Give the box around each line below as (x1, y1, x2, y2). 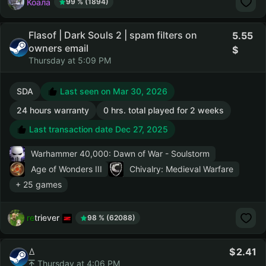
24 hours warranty (17, 105, 89, 115)
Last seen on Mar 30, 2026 (58, 86, 167, 96)
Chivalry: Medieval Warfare (129, 164, 233, 174)
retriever (27, 212, 59, 223)
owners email (28, 42, 88, 54)
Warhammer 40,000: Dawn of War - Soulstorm (31, 148, 210, 159)
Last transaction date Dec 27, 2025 (27, 124, 168, 134)
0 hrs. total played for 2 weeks (103, 105, 224, 115)
